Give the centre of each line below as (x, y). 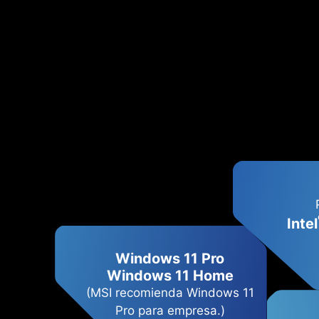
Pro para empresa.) (170, 310)
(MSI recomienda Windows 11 (170, 292)
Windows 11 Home (170, 275)
